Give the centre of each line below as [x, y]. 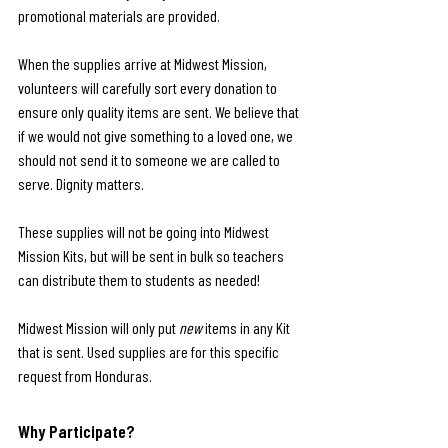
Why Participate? [76, 431]
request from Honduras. [85, 375]
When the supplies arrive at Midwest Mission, [144, 63]
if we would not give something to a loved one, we [157, 135]
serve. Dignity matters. [81, 183]
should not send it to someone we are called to [150, 159]
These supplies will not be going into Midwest [145, 231]
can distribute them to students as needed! [139, 279]
